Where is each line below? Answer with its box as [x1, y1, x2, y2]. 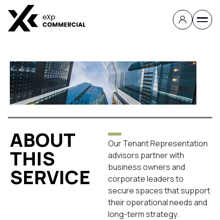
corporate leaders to [108, 173, 184, 185]
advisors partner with [108, 150, 184, 161]
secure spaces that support [108, 185, 210, 196]
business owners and [108, 162, 185, 173]
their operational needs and [108, 197, 207, 208]
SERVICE [10, 164, 90, 190]
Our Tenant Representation [108, 138, 208, 149]
